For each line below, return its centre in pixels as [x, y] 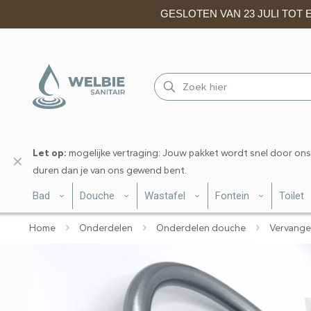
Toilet [292, 196]
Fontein [232, 196]
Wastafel [165, 196]
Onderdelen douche [201, 228]
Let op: [50, 153]
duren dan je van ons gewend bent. [110, 170]
